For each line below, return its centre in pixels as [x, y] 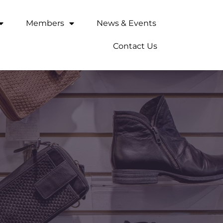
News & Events [126, 23]
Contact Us [135, 46]
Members [45, 23]
